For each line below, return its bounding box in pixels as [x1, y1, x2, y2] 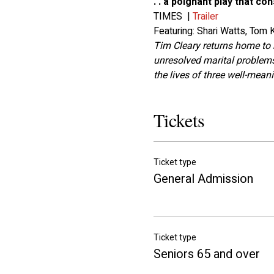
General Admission [153, 170, 253, 188]
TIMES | [153, 9, 193, 24]
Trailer [192, 9, 218, 24]
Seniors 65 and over [153, 245, 260, 264]
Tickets [153, 108, 205, 133]
